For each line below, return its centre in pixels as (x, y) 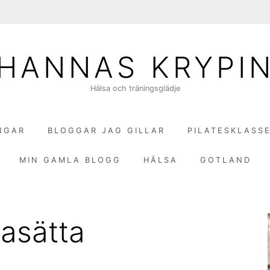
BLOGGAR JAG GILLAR (106, 130)
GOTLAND (225, 160)
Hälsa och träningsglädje (135, 88)
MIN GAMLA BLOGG (70, 160)
